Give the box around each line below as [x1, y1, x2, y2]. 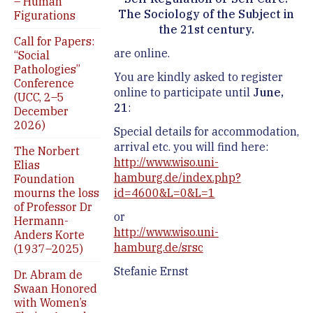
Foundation [14, 172, 75, 187]
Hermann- [14, 214, 68, 228]
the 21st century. [158, 22, 254, 37]
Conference [14, 76, 74, 91]
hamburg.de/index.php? [113, 170, 241, 185]
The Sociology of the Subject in [118, 7, 295, 22]
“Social [14, 48, 50, 63]
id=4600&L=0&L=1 [113, 186, 215, 201]
